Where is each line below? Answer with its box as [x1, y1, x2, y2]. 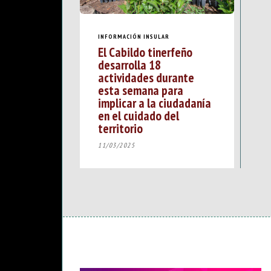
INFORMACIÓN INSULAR [98, 32, 169, 41]
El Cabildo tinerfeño [98, 44, 192, 61]
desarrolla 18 [98, 56, 161, 74]
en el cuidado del [98, 107, 179, 125]
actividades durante [98, 69, 194, 87]
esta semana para [98, 82, 183, 99]
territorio [98, 120, 143, 137]
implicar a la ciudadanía [98, 94, 211, 112]
